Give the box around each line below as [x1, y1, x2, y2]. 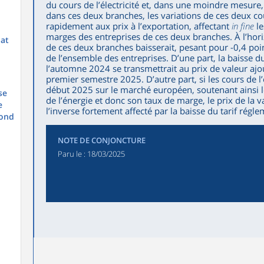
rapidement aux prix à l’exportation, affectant [45, 20, 232, 32]
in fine [231, 20, 254, 32]
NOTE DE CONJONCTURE [57, 135, 146, 146]
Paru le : [57, 148, 87, 159]
